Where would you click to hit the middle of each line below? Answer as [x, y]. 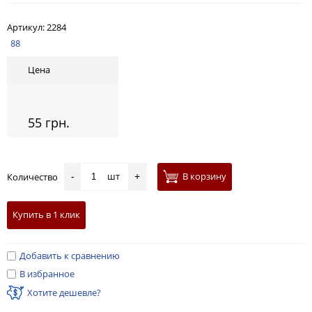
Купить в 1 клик [46, 215]
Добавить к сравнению [70, 256]
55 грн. [49, 123]
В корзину [204, 177]
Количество [36, 177]
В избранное [47, 274]
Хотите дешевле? [64, 292]
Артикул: [27, 28]
